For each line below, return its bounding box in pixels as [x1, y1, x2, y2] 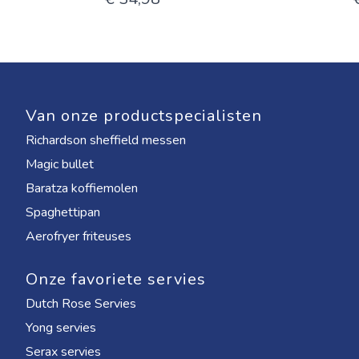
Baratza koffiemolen [26, 179, 138, 197]
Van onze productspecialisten [26, 105, 262, 127]
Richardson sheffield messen [26, 131, 186, 149]
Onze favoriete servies [26, 268, 206, 290]
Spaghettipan [26, 204, 100, 221]
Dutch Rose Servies [26, 295, 136, 313]
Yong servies [26, 319, 96, 337]
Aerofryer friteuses [26, 228, 131, 245]
